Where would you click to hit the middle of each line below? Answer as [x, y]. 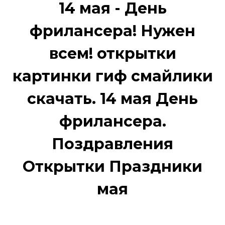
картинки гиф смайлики [113, 76]
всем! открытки [113, 53]
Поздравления [113, 144]
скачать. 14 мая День [113, 99]
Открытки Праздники [113, 166]
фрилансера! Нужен [113, 31]
